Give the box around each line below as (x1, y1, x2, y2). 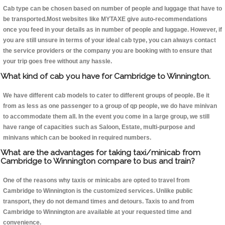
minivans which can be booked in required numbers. (3, 134, 151, 142)
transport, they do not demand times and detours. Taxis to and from (3, 198, 194, 205)
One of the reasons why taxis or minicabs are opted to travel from (3, 177, 190, 184)
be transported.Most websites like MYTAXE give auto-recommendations (3, 16, 207, 23)
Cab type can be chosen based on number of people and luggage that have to (3, 5, 222, 13)
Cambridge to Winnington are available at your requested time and (3, 208, 191, 216)
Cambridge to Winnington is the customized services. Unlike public (3, 187, 193, 195)
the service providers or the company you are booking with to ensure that (3, 47, 212, 55)
